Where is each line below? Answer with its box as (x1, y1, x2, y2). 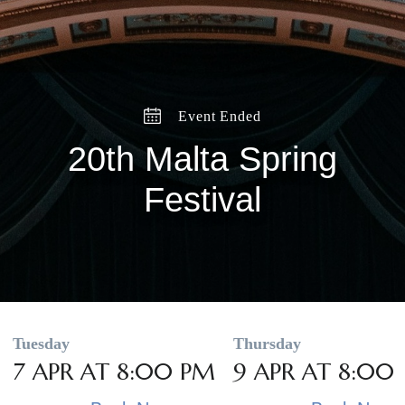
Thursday (233, 334, 301, 353)
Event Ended (174, 108, 261, 124)
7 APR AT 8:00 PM (13, 356, 215, 386)
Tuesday (13, 334, 70, 353)
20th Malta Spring (68, 139, 337, 178)
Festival (144, 180, 261, 219)
